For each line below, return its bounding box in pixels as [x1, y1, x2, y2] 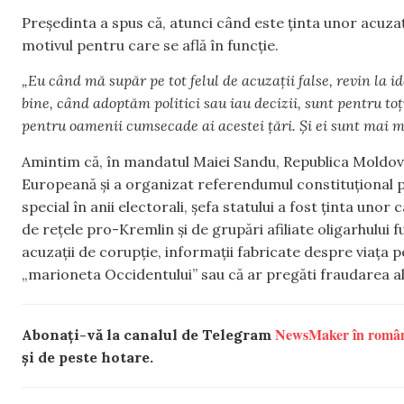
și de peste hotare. [22, 347, 153, 366]
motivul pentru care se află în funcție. [22, 35, 279, 54]
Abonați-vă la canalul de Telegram [22, 325, 275, 344]
